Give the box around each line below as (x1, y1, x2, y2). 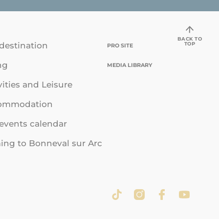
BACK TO (177, 35, 202, 42)
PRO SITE (107, 42, 133, 49)
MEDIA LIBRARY (107, 62, 152, 69)
